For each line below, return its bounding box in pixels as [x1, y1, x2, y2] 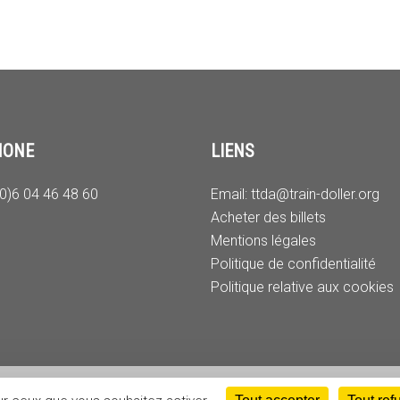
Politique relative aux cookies [210, 279, 394, 296]
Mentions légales [210, 232, 316, 249]
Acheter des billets [210, 209, 326, 226]
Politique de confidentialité [210, 255, 376, 272]
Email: [210, 186, 247, 203]
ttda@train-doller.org [246, 186, 379, 203]
